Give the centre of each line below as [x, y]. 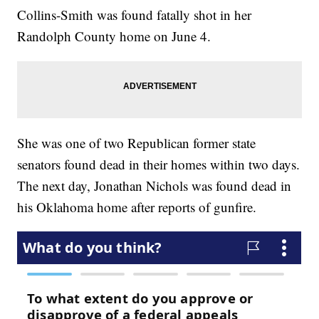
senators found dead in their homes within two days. [159, 164]
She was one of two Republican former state [137, 143]
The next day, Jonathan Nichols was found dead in [155, 186]
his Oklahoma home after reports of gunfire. [137, 207]
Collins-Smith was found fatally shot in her [135, 15]
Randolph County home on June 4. [114, 36]
